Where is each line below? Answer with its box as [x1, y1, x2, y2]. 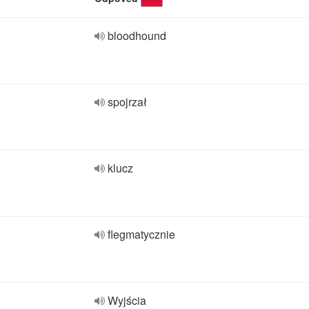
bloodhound [108, 28, 166, 43]
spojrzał [108, 94, 147, 110]
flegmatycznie [108, 226, 175, 242]
